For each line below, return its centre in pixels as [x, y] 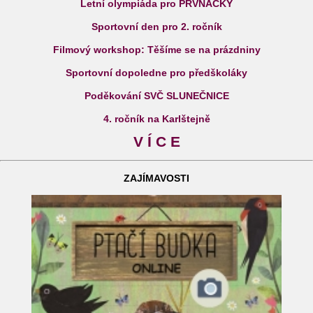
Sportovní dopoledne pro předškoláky [156, 73]
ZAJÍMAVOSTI [156, 179]
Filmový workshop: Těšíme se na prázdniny [156, 50]
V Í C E [156, 142]
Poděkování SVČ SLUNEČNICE [156, 96]
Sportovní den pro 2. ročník [156, 27]
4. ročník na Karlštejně [156, 119]
